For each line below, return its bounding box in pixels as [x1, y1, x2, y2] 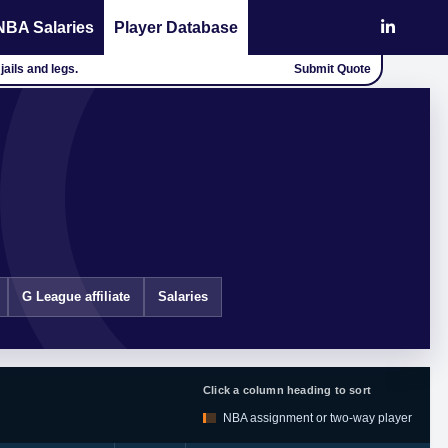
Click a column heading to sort [203, 384, 371, 396]
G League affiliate [22, 289, 130, 304]
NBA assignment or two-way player [223, 411, 412, 425]
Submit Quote [293, 62, 371, 76]
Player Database [114, 19, 238, 36]
